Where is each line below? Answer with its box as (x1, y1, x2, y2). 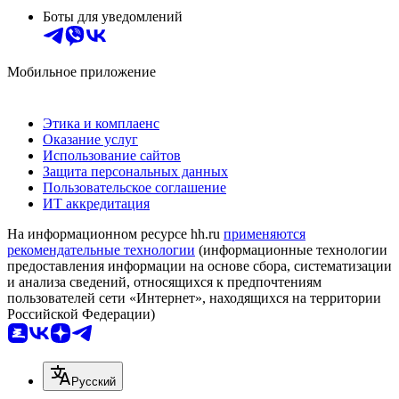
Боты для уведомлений (43, 9, 183, 25)
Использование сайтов (43, 148, 181, 164)
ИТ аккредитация (43, 196, 150, 212)
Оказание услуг (43, 132, 138, 148)
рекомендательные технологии (7, 242, 195, 258)
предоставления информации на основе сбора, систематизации (7, 258, 392, 274)
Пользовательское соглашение (43, 180, 226, 196)
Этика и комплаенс (43, 116, 159, 132)
